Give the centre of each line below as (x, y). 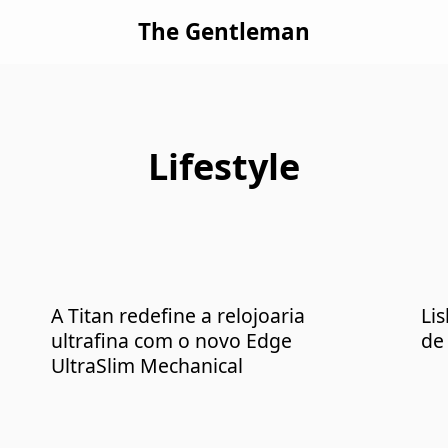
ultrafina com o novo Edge (172, 341)
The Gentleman (223, 31)
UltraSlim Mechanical (147, 366)
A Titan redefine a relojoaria (178, 316)
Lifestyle (224, 166)
